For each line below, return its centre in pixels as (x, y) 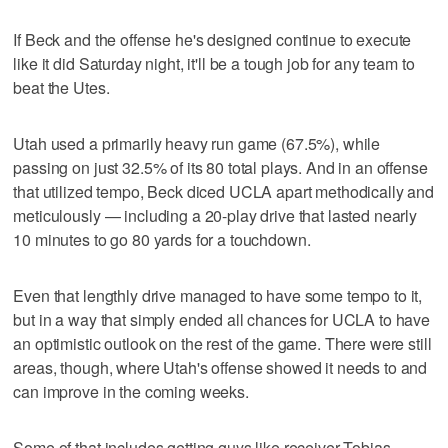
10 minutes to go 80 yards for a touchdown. (162, 239)
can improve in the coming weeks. (131, 391)
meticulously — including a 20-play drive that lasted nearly (215, 215)
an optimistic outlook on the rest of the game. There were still (222, 343)
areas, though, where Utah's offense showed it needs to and (220, 367)
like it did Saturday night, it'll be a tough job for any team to (214, 63)
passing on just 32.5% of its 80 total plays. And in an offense (220, 167)
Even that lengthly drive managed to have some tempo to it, (218, 295)
